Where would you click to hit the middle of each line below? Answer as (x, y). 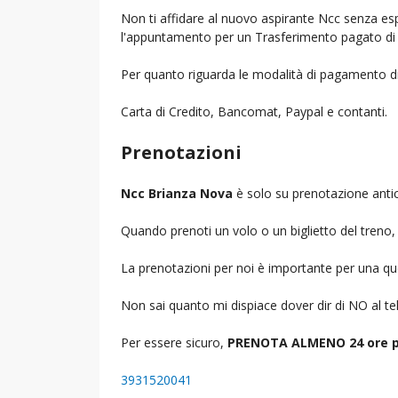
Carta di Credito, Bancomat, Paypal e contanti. (254, 111)
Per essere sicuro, (174, 342)
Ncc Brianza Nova (177, 193)
